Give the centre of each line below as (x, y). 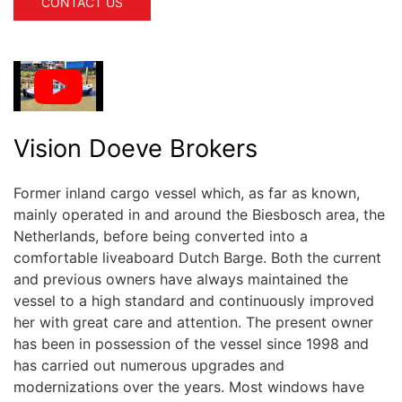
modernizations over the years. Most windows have (189, 386)
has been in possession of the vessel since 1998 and (191, 343)
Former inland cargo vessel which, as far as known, (187, 192)
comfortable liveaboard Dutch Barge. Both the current (197, 257)
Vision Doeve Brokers (135, 148)
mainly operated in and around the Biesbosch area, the (199, 214)
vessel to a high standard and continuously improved (194, 300)
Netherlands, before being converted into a (161, 236)
